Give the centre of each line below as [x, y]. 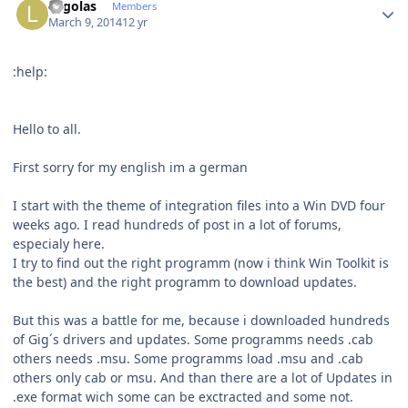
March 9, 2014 [86, 23]
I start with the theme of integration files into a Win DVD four [199, 206]
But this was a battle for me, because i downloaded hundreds [201, 321]
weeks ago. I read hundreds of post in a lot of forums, [177, 225]
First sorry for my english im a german [130, 168]
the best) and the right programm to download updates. [185, 282]
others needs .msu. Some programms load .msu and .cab [188, 359]
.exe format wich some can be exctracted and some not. [183, 397]
